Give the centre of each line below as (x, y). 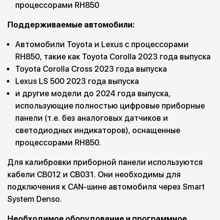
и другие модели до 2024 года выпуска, (93, 94)
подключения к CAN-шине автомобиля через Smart (106, 187)
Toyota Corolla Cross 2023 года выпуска (91, 69)
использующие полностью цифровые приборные (110, 106)
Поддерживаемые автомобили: (71, 25)
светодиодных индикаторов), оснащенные (98, 131)
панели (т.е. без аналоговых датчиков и (92, 118)
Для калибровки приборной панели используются (105, 163)
